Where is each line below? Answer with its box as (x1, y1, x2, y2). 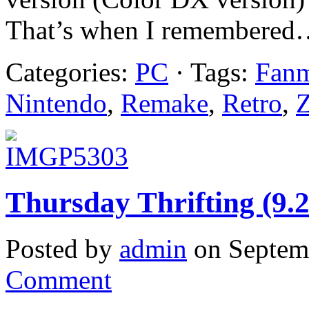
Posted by (6, 233, 119, 263)
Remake (121, 88, 208, 118)
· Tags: (168, 57, 255, 87)
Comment (6, 264, 112, 295)
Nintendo (6, 88, 107, 118)
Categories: (6, 57, 135, 87)
